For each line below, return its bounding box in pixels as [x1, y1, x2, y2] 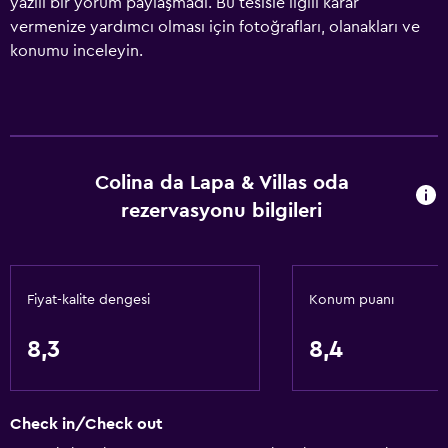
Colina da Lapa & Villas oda [94, 173, 349, 193]
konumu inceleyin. [10, 43, 143, 59]
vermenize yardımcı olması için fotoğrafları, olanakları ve [10, 19, 420, 35]
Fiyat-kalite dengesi [27, 293, 150, 307]
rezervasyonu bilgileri [121, 201, 323, 221]
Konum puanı [309, 293, 394, 307]
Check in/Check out [10, 416, 163, 433]
